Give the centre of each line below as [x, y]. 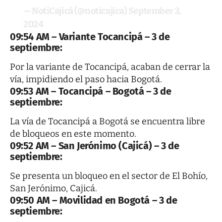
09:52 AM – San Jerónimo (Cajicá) [82, 145]
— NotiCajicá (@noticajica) [76, 11]
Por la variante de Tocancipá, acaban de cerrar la [110, 67]
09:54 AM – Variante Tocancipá [78, 36]
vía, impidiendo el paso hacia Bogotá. [86, 79]
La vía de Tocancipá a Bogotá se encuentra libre [108, 121]
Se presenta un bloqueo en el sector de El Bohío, [109, 176]
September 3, [154, 11]
